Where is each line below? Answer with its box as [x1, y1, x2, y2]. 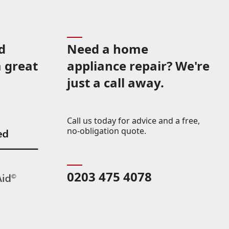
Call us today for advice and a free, [66, 115, 200, 126]
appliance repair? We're [66, 57, 210, 74]
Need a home [66, 40, 148, 57]
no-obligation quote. [66, 125, 146, 136]
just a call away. [66, 74, 164, 91]
